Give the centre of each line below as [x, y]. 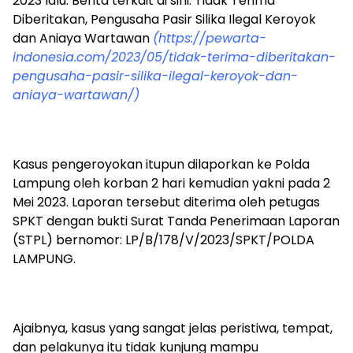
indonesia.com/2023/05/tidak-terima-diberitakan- [174, 57]
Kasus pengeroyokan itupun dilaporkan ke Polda [161, 164]
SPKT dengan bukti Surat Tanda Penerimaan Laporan [176, 221]
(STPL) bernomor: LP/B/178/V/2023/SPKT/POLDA [163, 240]
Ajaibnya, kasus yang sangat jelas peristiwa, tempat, [173, 328]
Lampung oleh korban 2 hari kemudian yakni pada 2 [171, 183]
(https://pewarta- [210, 38]
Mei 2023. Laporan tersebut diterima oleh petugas [166, 202]
